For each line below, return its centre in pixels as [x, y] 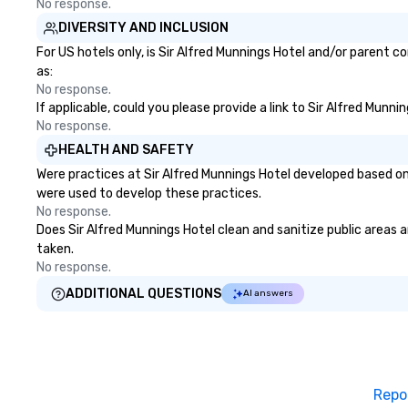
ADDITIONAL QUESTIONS [143, 294]
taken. [55, 249]
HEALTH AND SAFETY [126, 150]
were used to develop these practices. [149, 194]
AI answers [268, 293]
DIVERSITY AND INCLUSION [143, 28]
